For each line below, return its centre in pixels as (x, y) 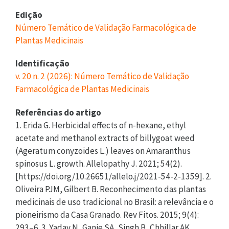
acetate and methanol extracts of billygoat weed (105, 138)
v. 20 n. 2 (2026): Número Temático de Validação (102, 76)
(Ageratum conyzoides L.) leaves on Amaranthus (103, 151)
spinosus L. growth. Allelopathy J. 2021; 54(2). (99, 163)
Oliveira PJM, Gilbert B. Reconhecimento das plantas (111, 189)
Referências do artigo (58, 112)
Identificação (42, 64)
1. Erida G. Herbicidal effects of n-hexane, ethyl (101, 125)
